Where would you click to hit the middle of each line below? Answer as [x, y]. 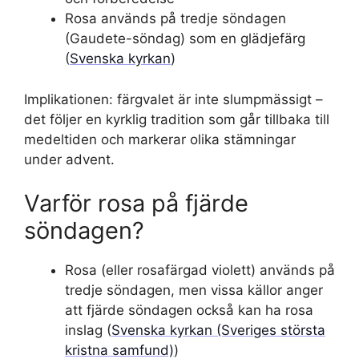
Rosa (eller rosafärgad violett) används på [200, 270]
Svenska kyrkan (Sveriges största [218, 330]
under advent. [69, 159]
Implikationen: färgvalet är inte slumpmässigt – [173, 99]
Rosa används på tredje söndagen [175, 18]
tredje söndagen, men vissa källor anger [194, 290]
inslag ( [88, 330]
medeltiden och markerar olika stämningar [160, 139]
